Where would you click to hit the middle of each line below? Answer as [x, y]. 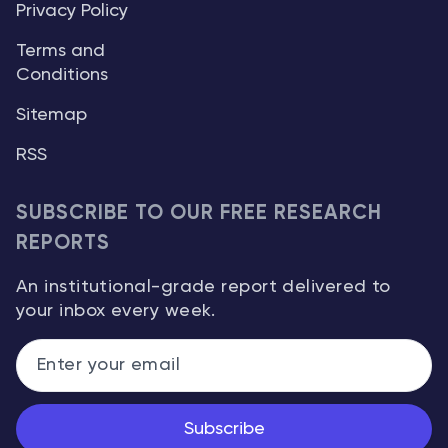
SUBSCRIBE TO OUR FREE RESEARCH [199, 213]
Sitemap [51, 115]
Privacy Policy [72, 11]
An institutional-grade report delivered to [203, 287]
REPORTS [63, 243]
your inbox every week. [116, 311]
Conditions [62, 75]
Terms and [60, 51]
